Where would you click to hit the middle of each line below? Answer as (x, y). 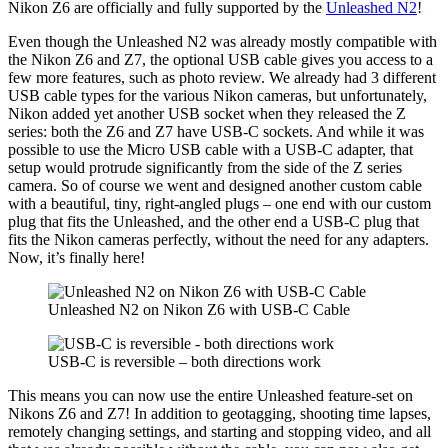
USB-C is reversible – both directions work (184, 362)
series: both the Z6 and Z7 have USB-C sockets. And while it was (216, 132)
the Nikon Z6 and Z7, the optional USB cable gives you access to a (220, 60)
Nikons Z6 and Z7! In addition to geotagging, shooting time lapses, (219, 414)
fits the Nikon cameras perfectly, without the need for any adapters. (218, 240)
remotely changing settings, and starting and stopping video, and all (219, 432)
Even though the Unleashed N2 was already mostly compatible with (222, 42)
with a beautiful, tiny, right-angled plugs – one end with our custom (219, 204)
